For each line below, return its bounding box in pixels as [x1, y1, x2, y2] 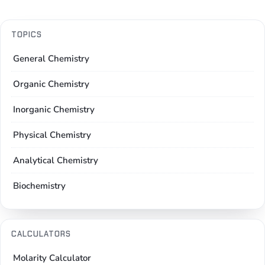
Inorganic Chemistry [13, 103, 95, 115]
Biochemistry [13, 179, 66, 192]
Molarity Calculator [13, 251, 91, 264]
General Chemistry [13, 52, 89, 64]
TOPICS [11, 29, 43, 40]
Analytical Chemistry [13, 154, 98, 166]
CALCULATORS [11, 228, 72, 239]
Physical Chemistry [13, 128, 91, 141]
